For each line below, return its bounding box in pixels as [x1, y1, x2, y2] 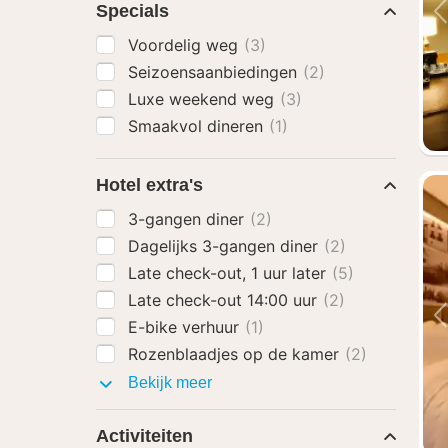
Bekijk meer [124, 374, 212, 391]
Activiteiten [96, 426, 193, 446]
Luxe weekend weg [128, 89, 279, 109]
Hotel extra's [96, 175, 203, 195]
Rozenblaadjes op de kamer [128, 344, 344, 364]
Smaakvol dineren [128, 116, 268, 136]
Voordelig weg [128, 35, 243, 55]
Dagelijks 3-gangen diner [128, 236, 323, 256]
